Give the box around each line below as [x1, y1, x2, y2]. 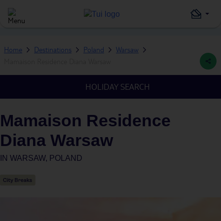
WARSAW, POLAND [10, 154, 83, 162]
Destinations [34, 45, 72, 54]
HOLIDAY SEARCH [85, 81, 150, 92]
